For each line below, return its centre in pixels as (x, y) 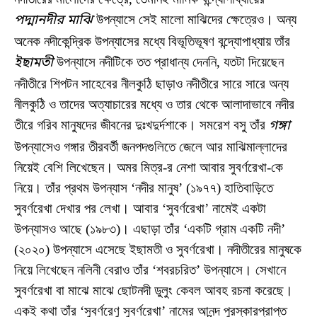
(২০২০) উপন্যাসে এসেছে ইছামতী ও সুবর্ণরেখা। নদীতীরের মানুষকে (158, 249)
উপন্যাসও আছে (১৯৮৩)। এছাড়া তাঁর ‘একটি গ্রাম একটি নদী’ (150, 229)
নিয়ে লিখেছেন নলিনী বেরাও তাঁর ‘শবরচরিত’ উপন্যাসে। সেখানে (150, 270)
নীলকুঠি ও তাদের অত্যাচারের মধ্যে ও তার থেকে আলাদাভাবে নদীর (154, 104)
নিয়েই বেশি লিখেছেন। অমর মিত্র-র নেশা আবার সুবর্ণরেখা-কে (149, 167)
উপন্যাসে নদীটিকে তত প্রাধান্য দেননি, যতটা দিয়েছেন (168, 62)
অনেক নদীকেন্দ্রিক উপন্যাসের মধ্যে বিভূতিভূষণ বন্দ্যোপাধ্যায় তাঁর (152, 41)
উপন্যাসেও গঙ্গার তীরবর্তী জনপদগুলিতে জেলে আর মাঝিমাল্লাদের (151, 146)
